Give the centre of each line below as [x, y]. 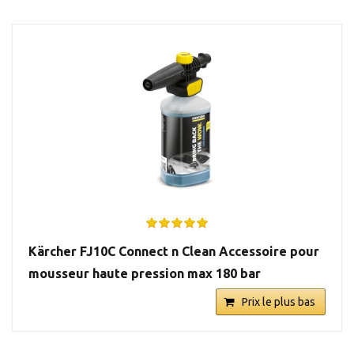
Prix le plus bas [279, 301]
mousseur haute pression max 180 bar [145, 273]
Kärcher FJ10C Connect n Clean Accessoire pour [174, 251]
